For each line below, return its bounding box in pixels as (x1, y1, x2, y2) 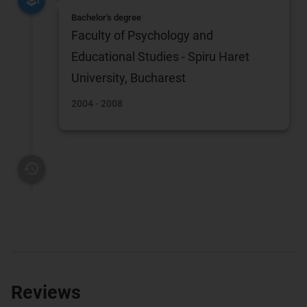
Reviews (11, 281, 81, 304)
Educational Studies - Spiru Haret (71, 49, 250, 64)
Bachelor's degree (71, 12, 142, 23)
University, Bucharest (71, 71, 186, 86)
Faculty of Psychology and (71, 28, 214, 43)
